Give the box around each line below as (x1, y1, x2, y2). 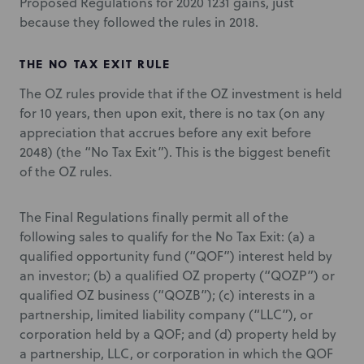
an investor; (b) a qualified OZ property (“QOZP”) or (19, 266, 335, 284)
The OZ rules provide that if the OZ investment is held (19, 84, 342, 102)
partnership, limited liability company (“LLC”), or (19, 305, 313, 323)
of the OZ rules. (19, 162, 112, 180)
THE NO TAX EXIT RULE (19, 55, 171, 72)
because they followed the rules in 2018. (19, 13, 258, 31)
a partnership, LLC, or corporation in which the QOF (19, 344, 333, 362)
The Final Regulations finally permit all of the (19, 208, 288, 226)
